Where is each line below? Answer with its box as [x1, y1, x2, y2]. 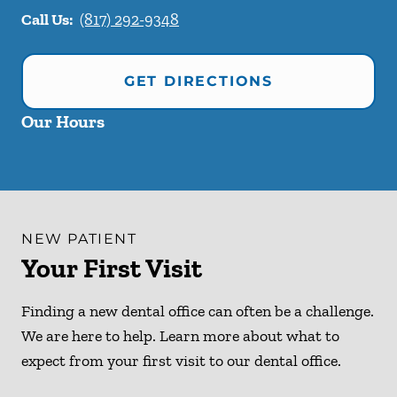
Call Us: [21, 10, 73, 30]
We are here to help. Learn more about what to [21, 326, 339, 346]
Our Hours [21, 111, 105, 133]
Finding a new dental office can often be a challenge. [21, 301, 374, 322]
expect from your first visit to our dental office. [21, 351, 341, 371]
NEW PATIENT [21, 230, 137, 248]
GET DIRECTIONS [123, 73, 274, 90]
